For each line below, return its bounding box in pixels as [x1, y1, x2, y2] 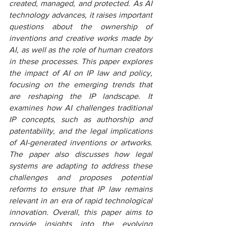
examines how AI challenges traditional [9, 103, 152, 112]
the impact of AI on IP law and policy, [9, 69, 152, 77]
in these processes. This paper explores [9, 57, 152, 66]
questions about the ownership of [9, 22, 152, 31]
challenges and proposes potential [9, 173, 152, 182]
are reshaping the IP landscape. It [9, 92, 152, 100]
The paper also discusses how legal [9, 150, 152, 158]
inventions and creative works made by [9, 34, 152, 42]
